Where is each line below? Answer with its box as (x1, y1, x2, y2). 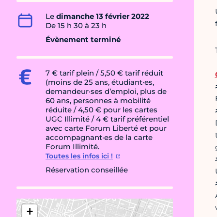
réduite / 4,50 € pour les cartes (46, 105, 157, 115)
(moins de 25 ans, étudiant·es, (46, 77, 154, 87)
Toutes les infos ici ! (46, 152, 113, 161)
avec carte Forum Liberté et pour (46, 124, 167, 133)
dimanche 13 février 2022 (56, 12, 149, 21)
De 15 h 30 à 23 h (46, 21, 107, 31)
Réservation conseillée (46, 165, 128, 175)
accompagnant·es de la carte (46, 133, 153, 142)
